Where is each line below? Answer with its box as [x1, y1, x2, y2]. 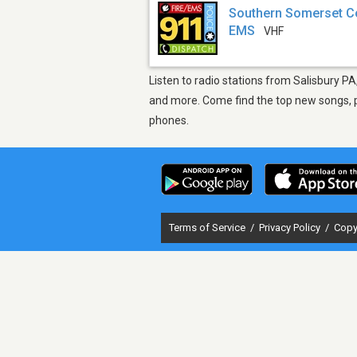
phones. [149, 113, 189, 127]
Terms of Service [169, 221, 248, 233]
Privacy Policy [259, 221, 323, 233]
